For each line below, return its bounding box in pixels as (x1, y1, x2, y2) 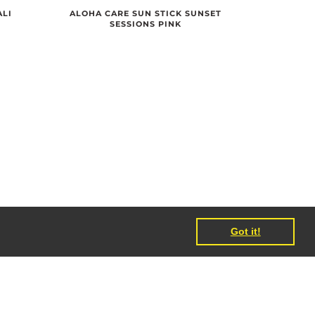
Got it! (230, 226, 261, 238)
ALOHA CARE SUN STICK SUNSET (70, 8, 222, 18)
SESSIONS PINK (110, 18, 182, 29)
